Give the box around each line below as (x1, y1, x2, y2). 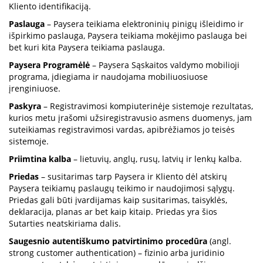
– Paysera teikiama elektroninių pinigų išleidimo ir (45, 18, 244, 29)
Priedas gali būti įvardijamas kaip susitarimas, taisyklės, (9, 194, 227, 205)
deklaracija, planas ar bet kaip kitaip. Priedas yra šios (9, 206, 217, 217)
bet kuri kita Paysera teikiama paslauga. (9, 42, 165, 53)
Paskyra (9, 100, 43, 112)
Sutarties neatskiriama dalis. (9, 218, 121, 229)
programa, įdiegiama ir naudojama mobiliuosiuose (9, 71, 208, 82)
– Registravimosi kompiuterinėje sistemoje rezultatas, (43, 100, 253, 112)
